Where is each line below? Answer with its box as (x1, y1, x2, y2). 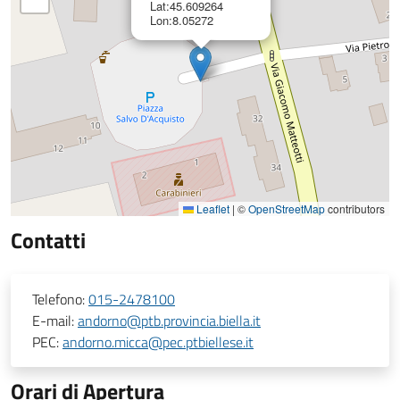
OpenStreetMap (248, 201, 325, 216)
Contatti (11, 224, 86, 256)
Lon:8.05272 (150, 12, 213, 29)
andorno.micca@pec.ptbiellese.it (62, 331, 254, 353)
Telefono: (32, 288, 88, 310)
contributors (325, 201, 385, 216)
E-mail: (32, 310, 78, 331)
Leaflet (194, 201, 229, 216)
